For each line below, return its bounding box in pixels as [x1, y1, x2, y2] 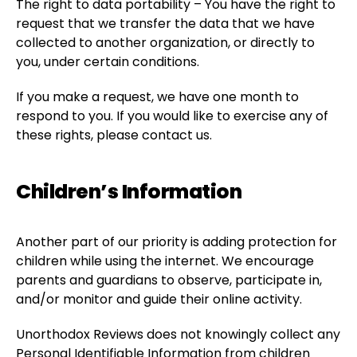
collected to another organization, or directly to [16, 33, 315, 52]
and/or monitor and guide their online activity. [16, 290, 302, 308]
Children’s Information [16, 178, 241, 206]
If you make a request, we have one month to [16, 88, 299, 106]
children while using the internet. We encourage [16, 252, 314, 270]
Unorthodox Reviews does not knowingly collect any [16, 325, 340, 343]
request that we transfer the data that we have [16, 14, 315, 33]
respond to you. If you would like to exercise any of [16, 107, 328, 125]
